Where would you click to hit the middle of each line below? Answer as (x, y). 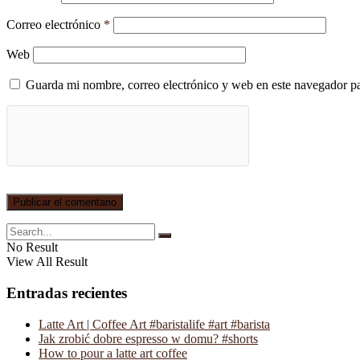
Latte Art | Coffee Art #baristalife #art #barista (154, 324)
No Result (32, 247)
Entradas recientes (67, 293)
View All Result (47, 262)
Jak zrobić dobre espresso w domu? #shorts (148, 338)
